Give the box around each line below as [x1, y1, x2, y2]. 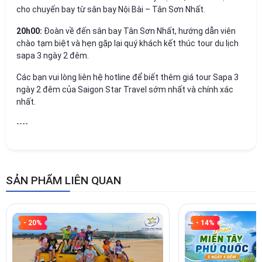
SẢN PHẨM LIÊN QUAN [6, 173, 121, 187]
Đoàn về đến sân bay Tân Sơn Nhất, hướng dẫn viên [42, 26, 236, 36]
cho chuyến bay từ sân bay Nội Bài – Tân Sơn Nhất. [16, 4, 205, 14]
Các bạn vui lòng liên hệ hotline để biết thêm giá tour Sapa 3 [16, 72, 239, 82]
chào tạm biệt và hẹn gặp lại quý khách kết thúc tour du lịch [16, 38, 239, 48]
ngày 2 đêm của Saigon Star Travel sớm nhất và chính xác [16, 84, 233, 94]
